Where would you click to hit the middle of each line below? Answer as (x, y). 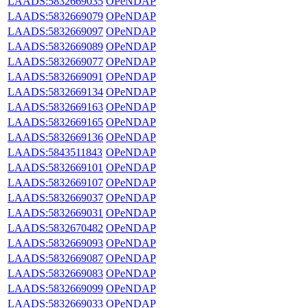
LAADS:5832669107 (55, 182)
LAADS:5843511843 (55, 152)
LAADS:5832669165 (55, 122)
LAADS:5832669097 (55, 31)
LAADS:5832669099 (55, 288)
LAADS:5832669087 (55, 258)
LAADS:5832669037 (55, 197)
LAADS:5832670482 (55, 228)
